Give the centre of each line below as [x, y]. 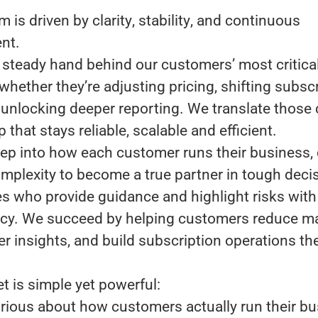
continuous [263, 21]
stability [164, 21]
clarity [112, 21]
